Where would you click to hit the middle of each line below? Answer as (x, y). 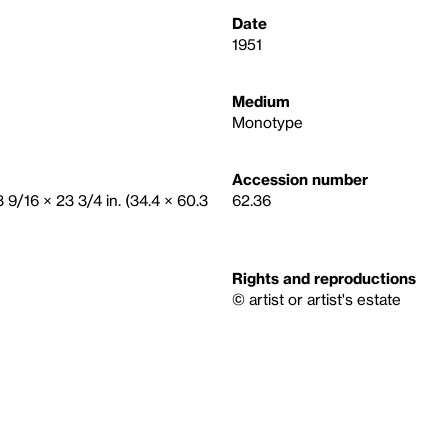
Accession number (300, 179)
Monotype (267, 122)
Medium (261, 101)
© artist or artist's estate (316, 299)
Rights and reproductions (324, 278)
